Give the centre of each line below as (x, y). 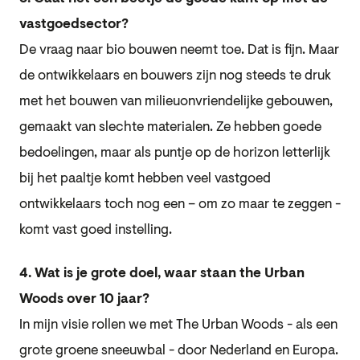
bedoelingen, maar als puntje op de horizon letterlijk (175, 153)
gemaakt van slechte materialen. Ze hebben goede (170, 127)
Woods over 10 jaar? (84, 299)
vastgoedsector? (74, 24)
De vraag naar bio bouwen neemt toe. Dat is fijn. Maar (179, 50)
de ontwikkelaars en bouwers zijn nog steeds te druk (175, 76)
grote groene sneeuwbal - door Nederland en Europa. (179, 350)
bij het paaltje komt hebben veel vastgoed (145, 178)
